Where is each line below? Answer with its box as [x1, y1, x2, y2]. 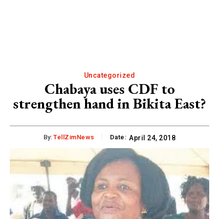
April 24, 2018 [129, 133, 175, 142]
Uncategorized [84, 71, 135, 79]
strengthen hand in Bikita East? [13, 93, 206, 113]
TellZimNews [53, 133, 94, 141]
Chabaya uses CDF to [44, 79, 175, 98]
